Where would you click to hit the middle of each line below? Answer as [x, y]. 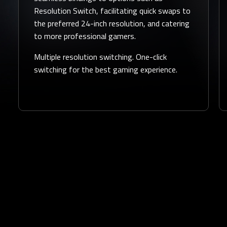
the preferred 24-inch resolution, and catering [112, 23]
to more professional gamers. [85, 36]
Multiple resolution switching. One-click [100, 56]
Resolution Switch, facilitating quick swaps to [112, 10]
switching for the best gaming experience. [106, 69]
